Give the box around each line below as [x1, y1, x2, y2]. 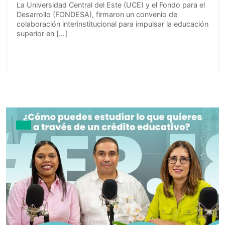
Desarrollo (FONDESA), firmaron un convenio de [17, 10, 177, 19]
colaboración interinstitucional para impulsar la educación [17, 19, 208, 28]
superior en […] [17, 29, 67, 38]
